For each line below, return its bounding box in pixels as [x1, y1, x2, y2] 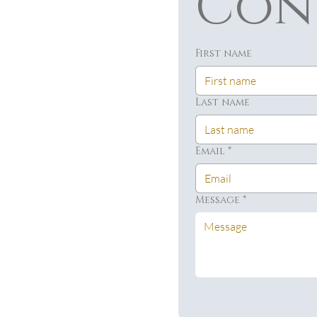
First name [195, 47, 252, 61]
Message [195, 193, 240, 207]
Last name [195, 96, 250, 110]
